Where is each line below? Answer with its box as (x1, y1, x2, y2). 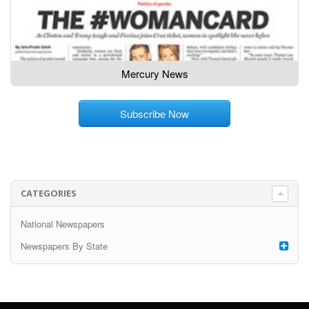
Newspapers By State (20, 239, 108, 252)
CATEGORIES (20, 187, 77, 200)
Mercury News (121, 66, 188, 81)
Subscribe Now (120, 106, 189, 121)
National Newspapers (20, 217, 105, 230)
